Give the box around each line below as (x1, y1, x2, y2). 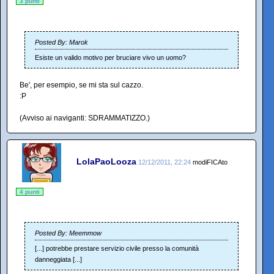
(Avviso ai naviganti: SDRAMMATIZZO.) (20, 114, 150, 122)
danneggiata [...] (35, 256, 82, 263)
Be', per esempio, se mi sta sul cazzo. (20, 81, 143, 89)
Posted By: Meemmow (35, 229, 102, 237)
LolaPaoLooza (76, 156, 136, 166)
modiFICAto (193, 158, 228, 166)
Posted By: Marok (35, 39, 88, 46)
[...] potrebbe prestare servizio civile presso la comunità (35, 245, 199, 252)
